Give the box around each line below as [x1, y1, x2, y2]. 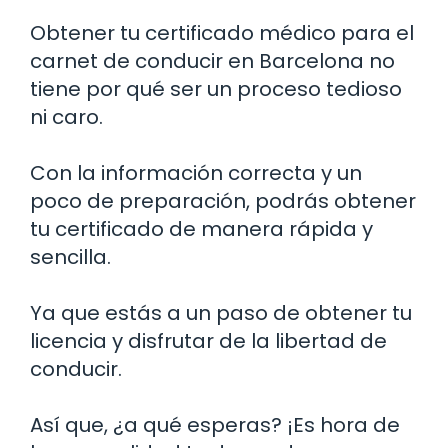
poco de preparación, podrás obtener [30, 186, 416, 215]
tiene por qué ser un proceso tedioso [30, 74, 402, 103]
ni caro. [30, 102, 103, 131]
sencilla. [30, 242, 111, 271]
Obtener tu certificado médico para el [30, 18, 414, 47]
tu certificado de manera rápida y [30, 214, 373, 243]
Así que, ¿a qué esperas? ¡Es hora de [30, 410, 400, 439]
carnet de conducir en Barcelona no [30, 46, 395, 75]
